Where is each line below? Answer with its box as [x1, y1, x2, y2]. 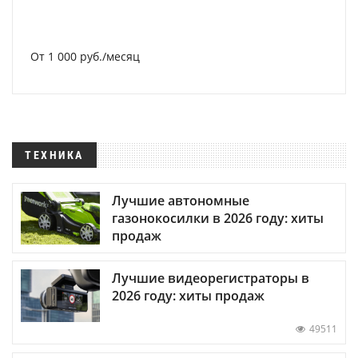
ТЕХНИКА [25, 149, 84, 161]
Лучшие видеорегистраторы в [112, 269, 309, 288]
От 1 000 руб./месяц [30, 49, 140, 64]
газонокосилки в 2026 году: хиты [112, 209, 324, 228]
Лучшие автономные [112, 192, 249, 210]
